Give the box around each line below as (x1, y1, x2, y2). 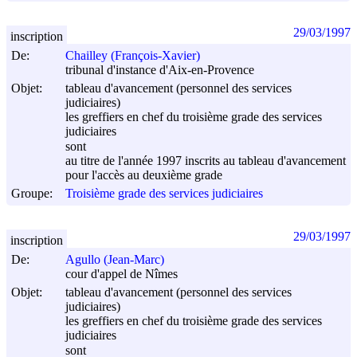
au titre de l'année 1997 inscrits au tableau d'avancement (65, 154, 346, 168)
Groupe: (11, 186, 53, 200)
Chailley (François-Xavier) (65, 49, 200, 63)
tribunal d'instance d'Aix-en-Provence (65, 63, 254, 77)
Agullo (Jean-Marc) (65, 253, 164, 267)
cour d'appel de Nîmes (65, 267, 178, 281)
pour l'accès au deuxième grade (65, 168, 222, 182)
